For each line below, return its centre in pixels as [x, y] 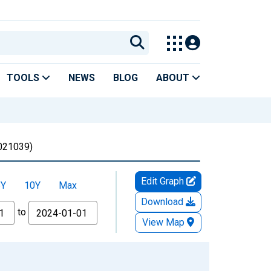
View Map [163, 222]
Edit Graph [163, 181]
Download [163, 201]
